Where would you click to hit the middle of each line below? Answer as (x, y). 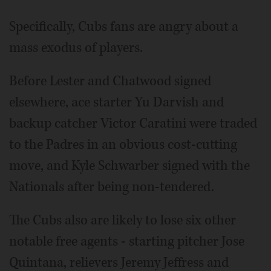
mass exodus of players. (76, 47)
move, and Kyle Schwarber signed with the (129, 165)
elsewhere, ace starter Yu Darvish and (116, 102)
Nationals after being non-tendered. (112, 187)
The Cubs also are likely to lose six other (122, 220)
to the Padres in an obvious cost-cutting (123, 144)
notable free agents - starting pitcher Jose (127, 241)
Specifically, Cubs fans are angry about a (124, 26)
